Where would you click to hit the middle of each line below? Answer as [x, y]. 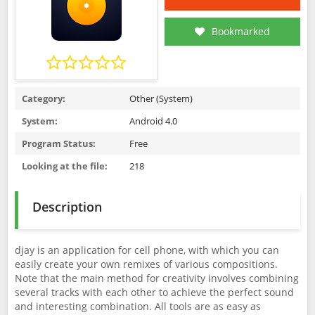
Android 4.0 [153, 121]
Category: [44, 98]
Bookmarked [241, 31]
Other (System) [161, 98]
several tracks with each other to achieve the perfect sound [154, 292]
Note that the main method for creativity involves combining [157, 278]
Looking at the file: [65, 166]
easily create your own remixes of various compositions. [146, 264]
